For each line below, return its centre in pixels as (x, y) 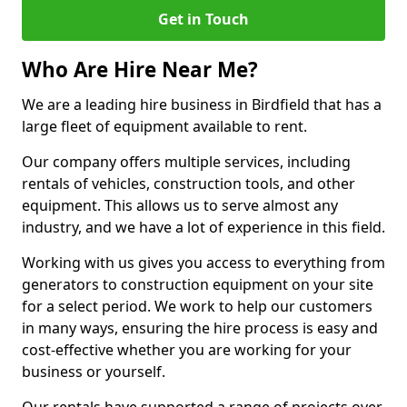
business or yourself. (94, 372)
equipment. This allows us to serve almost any (180, 205)
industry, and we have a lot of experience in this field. (203, 227)
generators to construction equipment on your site (198, 284)
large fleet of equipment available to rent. (164, 126)
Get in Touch (203, 19)
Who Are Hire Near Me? (140, 69)
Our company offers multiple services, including (186, 162)
